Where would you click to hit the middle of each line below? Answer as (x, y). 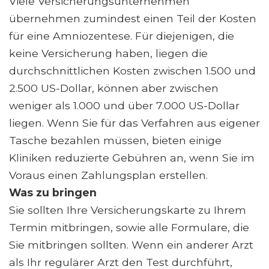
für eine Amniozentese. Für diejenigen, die (122, 35)
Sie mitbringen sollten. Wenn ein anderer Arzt (131, 244)
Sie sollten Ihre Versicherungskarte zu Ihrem (128, 210)
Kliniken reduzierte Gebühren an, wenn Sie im (132, 157)
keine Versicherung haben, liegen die (108, 53)
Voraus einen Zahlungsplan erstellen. (108, 175)
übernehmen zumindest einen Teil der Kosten (133, 18)
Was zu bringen (53, 192)
